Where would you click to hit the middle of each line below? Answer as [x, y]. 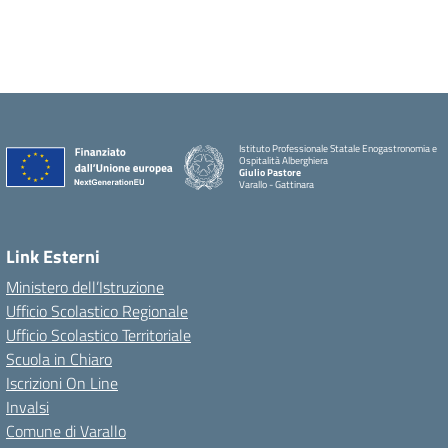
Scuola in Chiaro [59, 359]
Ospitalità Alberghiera [283, 160]
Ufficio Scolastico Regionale [97, 311]
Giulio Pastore [270, 172]
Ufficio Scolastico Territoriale [98, 335]
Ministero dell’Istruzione [85, 287]
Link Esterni [53, 256]
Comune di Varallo [66, 431]
